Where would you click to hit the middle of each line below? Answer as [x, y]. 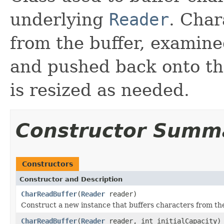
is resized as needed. [100, 90]
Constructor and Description [71, 179]
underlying [59, 19]
